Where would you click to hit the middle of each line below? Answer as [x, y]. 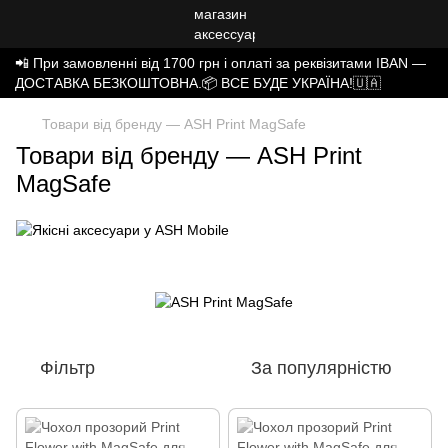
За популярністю [321, 367]
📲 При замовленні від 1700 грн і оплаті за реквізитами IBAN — [220, 63]
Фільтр [67, 367]
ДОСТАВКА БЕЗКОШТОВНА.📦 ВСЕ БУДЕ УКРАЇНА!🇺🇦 [198, 83]
